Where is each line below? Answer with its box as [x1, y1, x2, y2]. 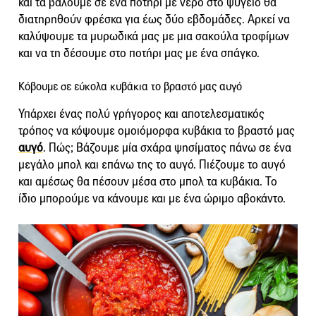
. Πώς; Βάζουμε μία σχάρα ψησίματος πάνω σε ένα [43, 140, 291, 155]
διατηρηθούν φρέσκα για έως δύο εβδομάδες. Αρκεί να [18, 11, 290, 27]
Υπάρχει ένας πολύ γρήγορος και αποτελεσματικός [18, 106, 265, 121]
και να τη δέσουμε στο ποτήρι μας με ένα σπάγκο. [18, 45, 260, 61]
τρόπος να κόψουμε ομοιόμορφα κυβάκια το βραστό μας [18, 123, 295, 138]
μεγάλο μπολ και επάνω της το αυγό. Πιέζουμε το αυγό [18, 157, 286, 172]
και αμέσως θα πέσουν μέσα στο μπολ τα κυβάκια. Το [18, 174, 277, 189]
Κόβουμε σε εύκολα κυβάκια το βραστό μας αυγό [18, 79, 242, 93]
